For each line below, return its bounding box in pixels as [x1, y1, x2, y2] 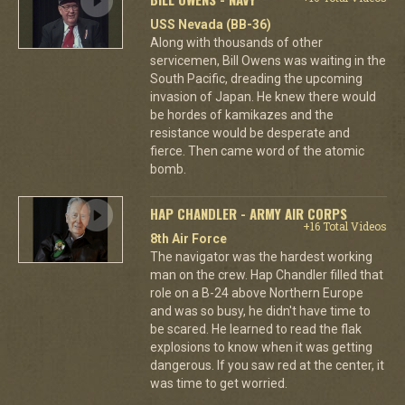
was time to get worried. [149, 376, 287, 391]
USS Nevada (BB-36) [149, 17, 271, 32]
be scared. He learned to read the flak [149, 322, 362, 336]
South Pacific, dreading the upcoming [149, 71, 363, 86]
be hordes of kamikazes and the [149, 108, 334, 122]
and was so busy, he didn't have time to [149, 304, 371, 318]
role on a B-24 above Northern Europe [149, 286, 363, 300]
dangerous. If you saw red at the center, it [149, 358, 384, 372]
